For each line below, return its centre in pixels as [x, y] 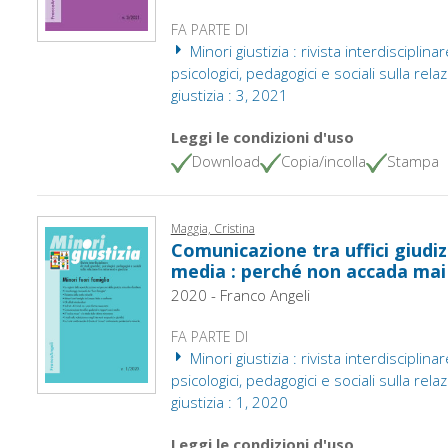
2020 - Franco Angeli [240, 294]
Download [225, 160]
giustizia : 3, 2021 [229, 94]
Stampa [412, 160]
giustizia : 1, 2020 [229, 401]
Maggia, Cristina [212, 228]
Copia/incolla [323, 160]
